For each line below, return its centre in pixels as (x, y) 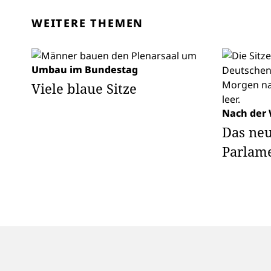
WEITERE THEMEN (88, 23)
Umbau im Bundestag (85, 70)
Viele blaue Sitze (84, 88)
